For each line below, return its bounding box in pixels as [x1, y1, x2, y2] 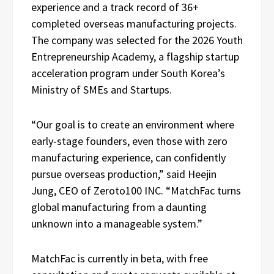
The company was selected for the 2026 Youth [31, 33, 243, 48]
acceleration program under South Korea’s [31, 66, 225, 81]
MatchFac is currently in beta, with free [31, 251, 208, 266]
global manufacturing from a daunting [31, 200, 207, 215]
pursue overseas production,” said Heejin [31, 167, 217, 182]
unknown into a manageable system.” [31, 217, 202, 231]
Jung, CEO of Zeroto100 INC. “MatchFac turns [31, 183, 241, 198]
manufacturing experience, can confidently [31, 150, 226, 165]
